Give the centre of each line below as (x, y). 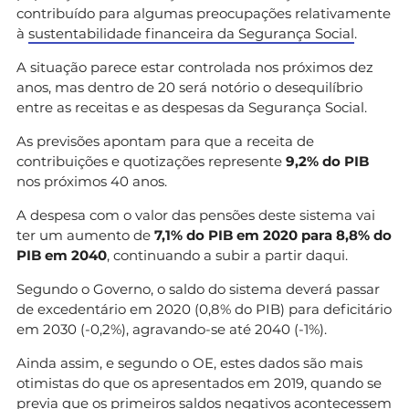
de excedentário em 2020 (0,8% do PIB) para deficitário (204, 309)
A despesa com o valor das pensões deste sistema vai (196, 215)
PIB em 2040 (62, 255)
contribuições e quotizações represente (151, 161)
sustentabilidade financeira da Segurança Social (191, 33)
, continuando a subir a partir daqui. (227, 255)
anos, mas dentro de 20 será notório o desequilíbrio (189, 87)
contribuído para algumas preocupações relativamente (204, 13)
